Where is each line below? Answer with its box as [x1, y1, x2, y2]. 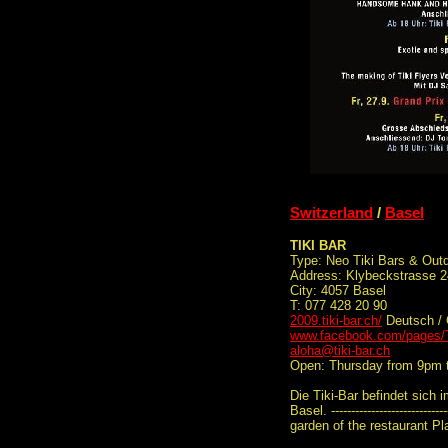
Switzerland [290, 204, 373, 221]
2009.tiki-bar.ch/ [290, 313, 382, 329]
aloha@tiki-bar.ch [290, 343, 390, 359]
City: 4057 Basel [290, 283, 386, 299]
